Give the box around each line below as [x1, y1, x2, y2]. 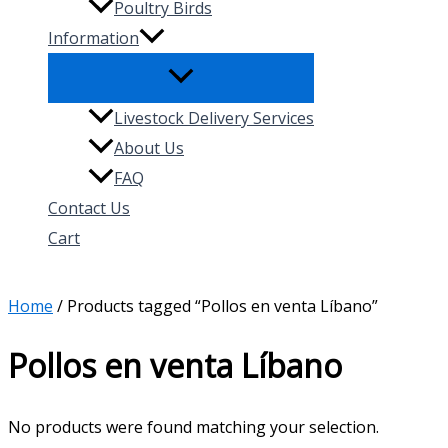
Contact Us [48, 196, 130, 219]
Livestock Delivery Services [114, 106, 314, 129]
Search [7, 267, 65, 292]
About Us [114, 136, 184, 159]
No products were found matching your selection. [8, 415, 379, 438]
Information [48, 26, 139, 49]
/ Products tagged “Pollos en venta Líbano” [53, 294, 378, 317]
